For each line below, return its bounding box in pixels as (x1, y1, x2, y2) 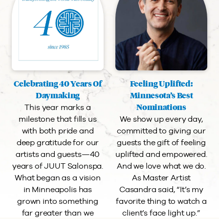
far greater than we (22, 208, 94, 218)
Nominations (136, 104, 186, 111)
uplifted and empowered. (115, 150, 207, 159)
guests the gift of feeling (117, 138, 206, 147)
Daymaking (35, 92, 80, 100)
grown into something (17, 197, 98, 206)
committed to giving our (116, 126, 206, 135)
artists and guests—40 (15, 150, 100, 159)
